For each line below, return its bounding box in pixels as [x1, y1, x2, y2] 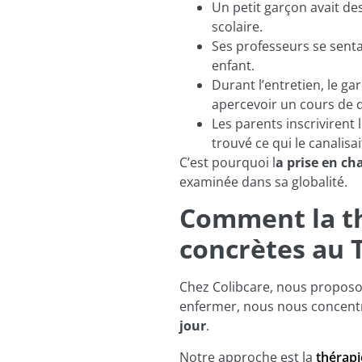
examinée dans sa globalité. [179, 173, 347, 192]
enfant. [212, 57, 258, 75]
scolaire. [212, 18, 266, 36]
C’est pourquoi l [179, 154, 276, 172]
